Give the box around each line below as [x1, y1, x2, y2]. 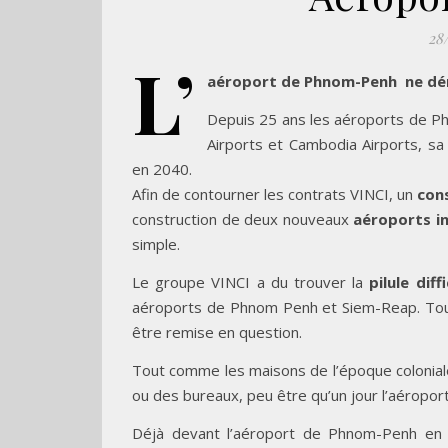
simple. [132, 234, 180, 255]
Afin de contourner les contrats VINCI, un [132, 184, 417, 205]
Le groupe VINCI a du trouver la [132, 272, 370, 293]
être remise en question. [132, 322, 302, 343]
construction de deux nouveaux [132, 209, 349, 230]
